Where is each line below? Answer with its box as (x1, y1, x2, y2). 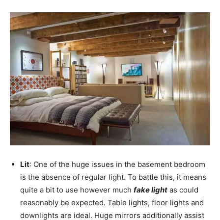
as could (167, 185, 198, 194)
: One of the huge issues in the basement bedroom (29, 159, 205, 169)
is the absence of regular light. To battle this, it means (20, 172, 206, 182)
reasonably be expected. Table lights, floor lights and (20, 197, 204, 207)
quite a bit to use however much (20, 185, 134, 194)
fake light (134, 185, 167, 194)
